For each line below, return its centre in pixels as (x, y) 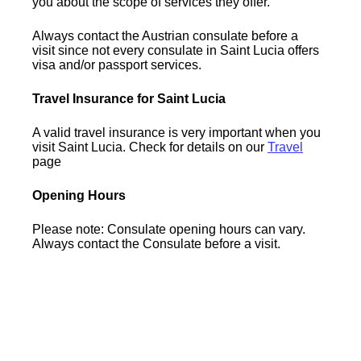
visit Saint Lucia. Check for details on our (150, 147)
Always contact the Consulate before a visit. (157, 243)
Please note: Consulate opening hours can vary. (169, 229)
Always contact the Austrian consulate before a (166, 35)
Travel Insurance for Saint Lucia (129, 98)
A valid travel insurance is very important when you (177, 132)
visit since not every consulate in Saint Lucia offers (176, 50)
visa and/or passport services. (117, 64)
